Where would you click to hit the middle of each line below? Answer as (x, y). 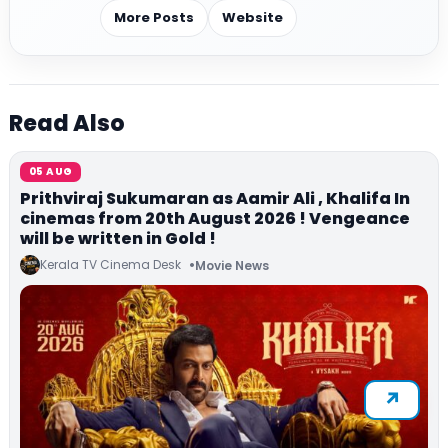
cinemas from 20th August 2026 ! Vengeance (215, 219)
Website (252, 18)
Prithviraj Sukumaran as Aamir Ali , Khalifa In (215, 199)
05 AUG (51, 172)
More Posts (154, 18)
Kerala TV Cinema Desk (110, 265)
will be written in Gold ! (118, 239)
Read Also (67, 124)
